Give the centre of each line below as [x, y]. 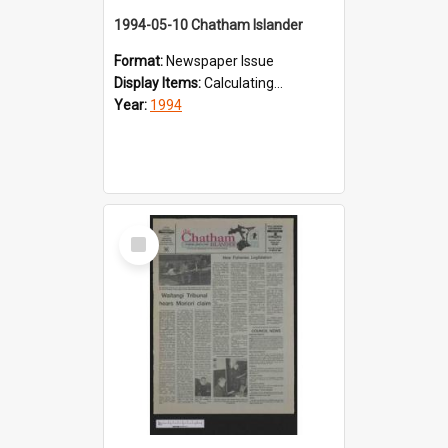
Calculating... [243, 82]
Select [144, 232]
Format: [140, 60]
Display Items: [159, 82]
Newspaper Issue [220, 60]
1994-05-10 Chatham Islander [208, 24]
